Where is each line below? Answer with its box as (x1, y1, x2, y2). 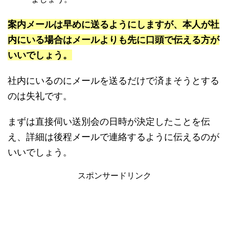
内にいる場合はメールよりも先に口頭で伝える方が (8, 34, 219, 45)
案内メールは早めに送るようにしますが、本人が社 (8, 19, 219, 30)
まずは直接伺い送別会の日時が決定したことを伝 (8, 116, 210, 127)
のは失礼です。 (8, 90, 72, 102)
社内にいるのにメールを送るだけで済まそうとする (8, 75, 219, 86)
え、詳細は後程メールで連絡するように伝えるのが (8, 131, 219, 143)
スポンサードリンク (78, 170, 151, 181)
